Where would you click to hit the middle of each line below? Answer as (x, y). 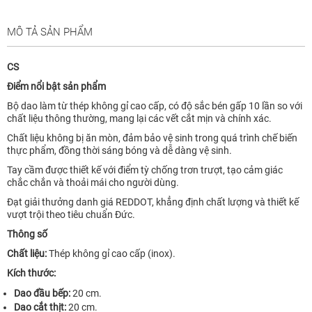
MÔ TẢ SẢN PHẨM (50, 32)
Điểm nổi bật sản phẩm (56, 87)
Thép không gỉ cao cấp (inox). (111, 254)
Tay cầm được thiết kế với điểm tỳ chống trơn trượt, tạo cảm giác (145, 170)
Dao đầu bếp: (42, 294)
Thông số (27, 234)
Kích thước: (31, 273)
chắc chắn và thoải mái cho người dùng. (93, 183)
